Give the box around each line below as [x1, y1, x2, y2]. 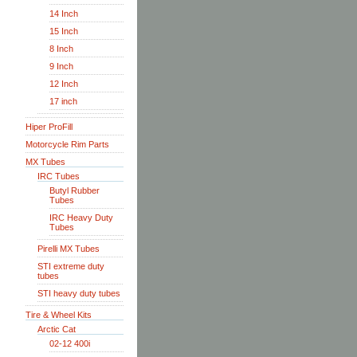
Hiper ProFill [25, 122, 73, 131]
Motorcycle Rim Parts [25, 139, 109, 149]
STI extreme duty [37, 261, 104, 271]
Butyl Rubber [49, 186, 100, 195]
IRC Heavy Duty [49, 213, 113, 222]
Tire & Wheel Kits [25, 310, 92, 320]
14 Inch [49, 9, 78, 18]
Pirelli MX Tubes [37, 244, 100, 253]
